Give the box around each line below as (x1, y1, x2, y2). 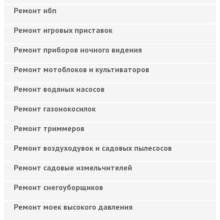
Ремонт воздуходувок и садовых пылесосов (14, 142, 172, 153)
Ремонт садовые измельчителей (14, 162, 132, 172)
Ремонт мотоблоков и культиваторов (14, 64, 149, 74)
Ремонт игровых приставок (14, 25, 112, 35)
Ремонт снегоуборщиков (14, 182, 103, 192)
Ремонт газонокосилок (14, 103, 96, 113)
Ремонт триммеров (14, 123, 84, 133)
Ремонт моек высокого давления (14, 201, 133, 212)
